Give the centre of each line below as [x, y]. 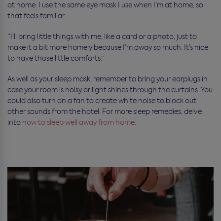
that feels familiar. [37, 16]
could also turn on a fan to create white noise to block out [102, 101]
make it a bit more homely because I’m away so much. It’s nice [108, 48]
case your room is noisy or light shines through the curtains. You [110, 90]
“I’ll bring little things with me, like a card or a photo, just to [102, 37]
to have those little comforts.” [56, 58]
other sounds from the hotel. [55, 112]
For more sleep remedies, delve [152, 112]
